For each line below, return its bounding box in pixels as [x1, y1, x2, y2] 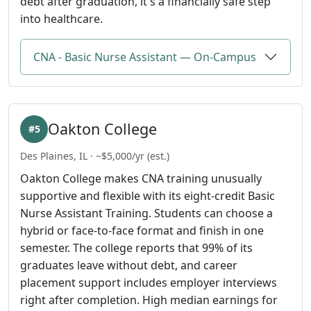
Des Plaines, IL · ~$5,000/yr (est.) [20, 149, 169, 162]
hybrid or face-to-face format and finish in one [20, 223, 264, 238]
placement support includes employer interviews [20, 275, 277, 290]
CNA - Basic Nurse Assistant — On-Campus [33, 49, 256, 65]
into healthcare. [20, 10, 103, 26]
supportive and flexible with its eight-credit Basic [20, 188, 275, 203]
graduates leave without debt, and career [20, 258, 237, 273]
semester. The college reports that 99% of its [20, 240, 253, 255]
